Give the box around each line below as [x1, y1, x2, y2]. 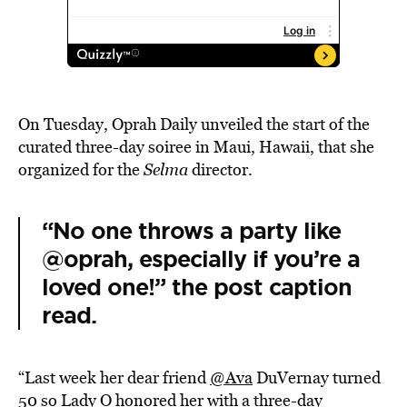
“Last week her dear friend [18, 366, 210, 389]
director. [188, 158, 253, 181]
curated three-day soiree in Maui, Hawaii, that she [18, 135, 374, 158]
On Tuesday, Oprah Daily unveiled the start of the [18, 113, 370, 135]
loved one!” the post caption [42, 273, 352, 303]
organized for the [18, 158, 144, 181]
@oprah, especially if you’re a [42, 244, 360, 274]
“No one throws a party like [42, 216, 341, 246]
